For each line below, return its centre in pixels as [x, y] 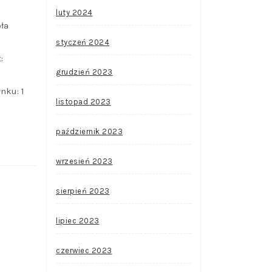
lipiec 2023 [78, 221]
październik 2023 [89, 131]
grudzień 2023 [84, 72]
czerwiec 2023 [84, 250]
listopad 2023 [83, 102]
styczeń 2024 [83, 42]
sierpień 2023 [83, 191]
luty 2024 [74, 12]
